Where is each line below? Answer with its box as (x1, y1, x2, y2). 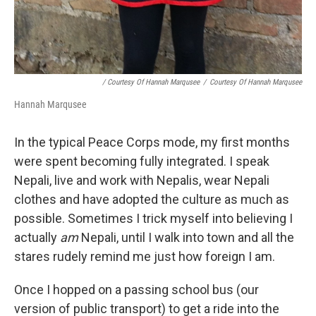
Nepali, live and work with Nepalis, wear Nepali (14, 173, 269, 188)
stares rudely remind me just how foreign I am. (14, 249, 275, 265)
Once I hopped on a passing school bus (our (14, 282, 259, 298)
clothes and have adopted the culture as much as (14, 192, 289, 207)
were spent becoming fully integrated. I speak (14, 154, 269, 169)
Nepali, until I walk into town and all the (78, 230, 294, 245)
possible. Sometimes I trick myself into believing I (14, 211, 293, 226)
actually (14, 230, 60, 245)
